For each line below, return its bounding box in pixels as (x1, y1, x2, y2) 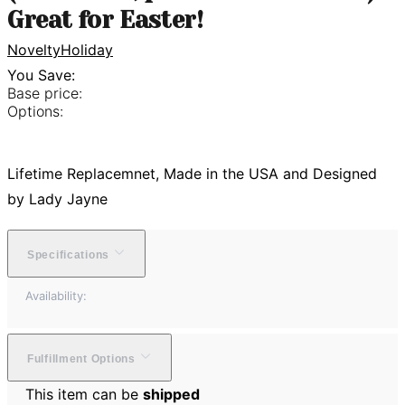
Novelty (7, 40, 61, 59)
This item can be (25, 384, 143, 403)
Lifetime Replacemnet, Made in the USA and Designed (7, 164, 377, 183)
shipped (143, 384, 200, 403)
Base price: (7, 83, 82, 102)
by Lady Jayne (7, 189, 108, 208)
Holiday (61, 40, 113, 59)
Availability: (25, 287, 87, 303)
